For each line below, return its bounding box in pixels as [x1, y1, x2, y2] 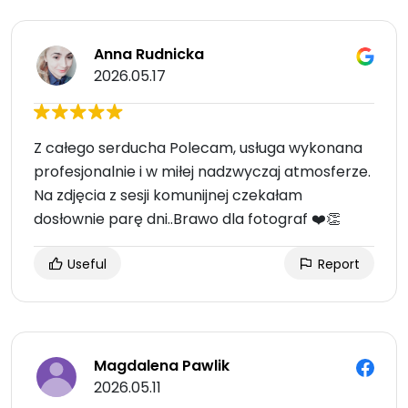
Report [314, 255, 360, 274]
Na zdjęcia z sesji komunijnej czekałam [34, 185, 302, 207]
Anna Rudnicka [94, 44, 204, 66]
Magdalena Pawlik [94, 355, 229, 377]
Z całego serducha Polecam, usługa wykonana [34, 138, 362, 159]
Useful [64, 255, 107, 274]
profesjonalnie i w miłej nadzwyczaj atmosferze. [34, 161, 371, 183]
